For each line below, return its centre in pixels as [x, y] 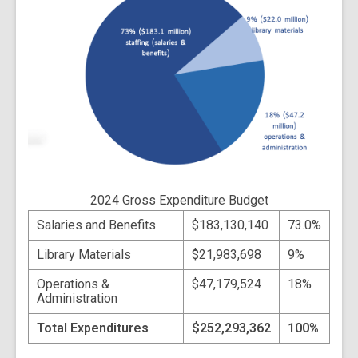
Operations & [73, 284]
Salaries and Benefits [96, 225]
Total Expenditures [93, 328]
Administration [77, 298]
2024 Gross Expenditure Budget [179, 200]
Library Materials [84, 254]
